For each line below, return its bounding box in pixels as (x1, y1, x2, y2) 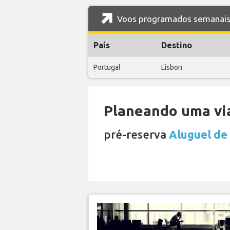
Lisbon (161, 63, 182, 71)
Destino (161, 40, 192, 50)
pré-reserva (104, 127, 169, 141)
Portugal (93, 63, 121, 71)
